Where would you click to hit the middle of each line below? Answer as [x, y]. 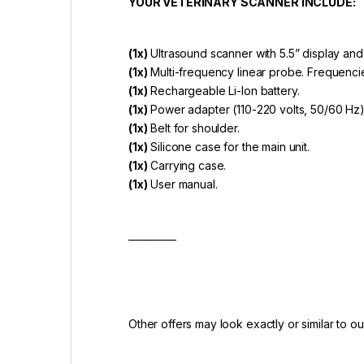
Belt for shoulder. [195, 128]
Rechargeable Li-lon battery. [225, 90]
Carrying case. [187, 165]
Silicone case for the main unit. [230, 146]
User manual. [182, 184]
